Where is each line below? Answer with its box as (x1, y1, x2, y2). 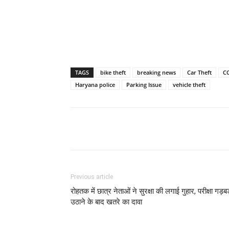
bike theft (100, 68, 126, 76)
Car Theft (187, 68, 212, 76)
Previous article (71, 173, 113, 180)
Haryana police (75, 80, 115, 88)
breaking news (137, 68, 176, 76)
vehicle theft (173, 80, 205, 88)
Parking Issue (126, 80, 162, 88)
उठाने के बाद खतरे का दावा (71, 197, 142, 207)
